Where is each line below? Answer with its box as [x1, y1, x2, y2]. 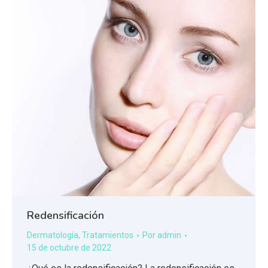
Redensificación [27, 208, 104, 223]
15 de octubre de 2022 [27, 243, 111, 252]
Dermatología [27, 230, 78, 240]
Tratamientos [82, 230, 133, 240]
